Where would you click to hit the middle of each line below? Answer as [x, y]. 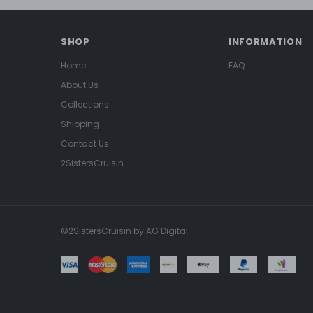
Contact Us [85, 144]
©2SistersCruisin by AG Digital [124, 231]
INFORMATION [265, 42]
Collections [85, 105]
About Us [80, 85]
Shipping [80, 124]
